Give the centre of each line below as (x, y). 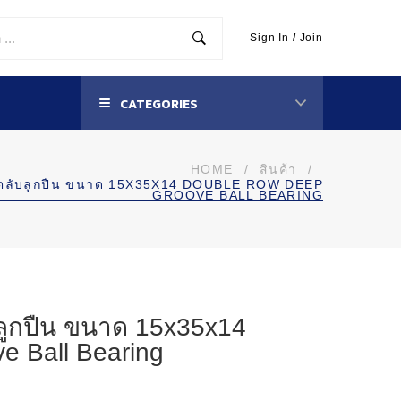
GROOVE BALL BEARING (238, 195)
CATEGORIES (158, 104)
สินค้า (278, 169)
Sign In (270, 38)
